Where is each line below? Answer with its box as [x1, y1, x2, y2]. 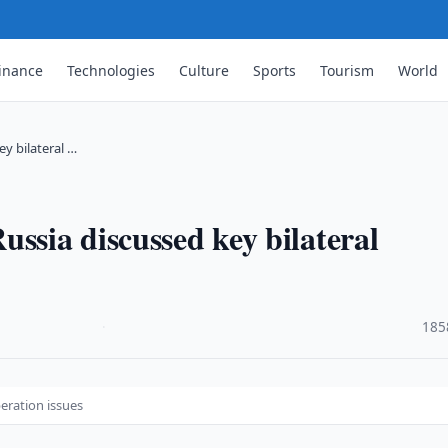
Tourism [320, 60, 375, 80]
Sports [253, 60, 297, 80]
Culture [179, 60, 230, 80]
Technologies [67, 60, 156, 80]
